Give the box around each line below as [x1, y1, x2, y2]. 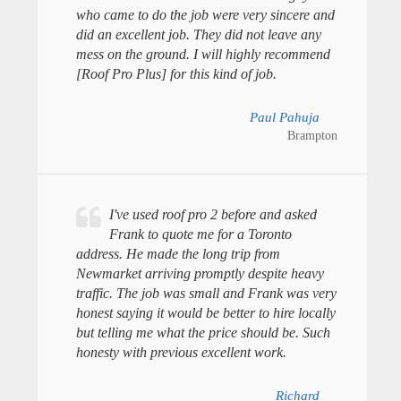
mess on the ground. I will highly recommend [75, 46, 330, 62]
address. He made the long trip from [75, 246, 280, 262]
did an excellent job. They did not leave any [75, 26, 321, 42]
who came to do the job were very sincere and [75, 6, 335, 22]
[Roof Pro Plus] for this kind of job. [75, 65, 277, 81]
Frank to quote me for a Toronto [108, 226, 292, 243]
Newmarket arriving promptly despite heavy [75, 266, 324, 282]
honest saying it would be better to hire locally [75, 305, 336, 321]
